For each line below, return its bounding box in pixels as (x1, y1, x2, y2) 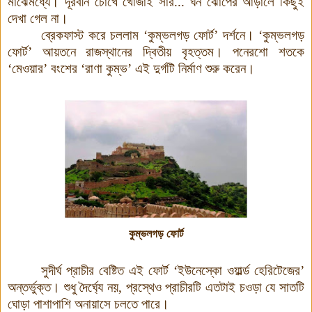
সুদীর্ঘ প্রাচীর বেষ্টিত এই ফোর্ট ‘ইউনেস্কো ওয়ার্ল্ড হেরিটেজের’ (41, 263, 304, 278)
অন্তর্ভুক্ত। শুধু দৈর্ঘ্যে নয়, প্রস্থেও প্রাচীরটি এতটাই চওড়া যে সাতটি (8, 279, 304, 295)
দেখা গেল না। (8, 10, 68, 26)
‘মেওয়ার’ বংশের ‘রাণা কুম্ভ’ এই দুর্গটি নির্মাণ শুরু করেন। (8, 61, 255, 76)
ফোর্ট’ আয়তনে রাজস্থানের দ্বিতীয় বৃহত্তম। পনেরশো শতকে (8, 44, 304, 59)
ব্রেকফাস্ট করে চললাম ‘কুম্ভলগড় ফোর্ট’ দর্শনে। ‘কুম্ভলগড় (41, 27, 304, 42)
